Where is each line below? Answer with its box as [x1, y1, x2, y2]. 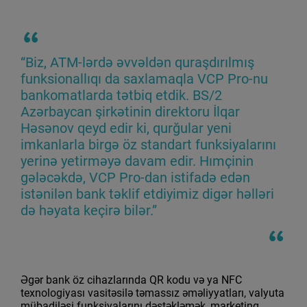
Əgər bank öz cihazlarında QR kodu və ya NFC [21, 273, 242, 287]
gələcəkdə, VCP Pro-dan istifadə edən [21, 169, 250, 186]
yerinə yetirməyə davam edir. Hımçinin [21, 153, 254, 170]
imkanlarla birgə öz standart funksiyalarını [21, 136, 276, 153]
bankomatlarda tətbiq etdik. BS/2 [21, 87, 222, 104]
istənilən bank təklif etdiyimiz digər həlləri [21, 186, 274, 203]
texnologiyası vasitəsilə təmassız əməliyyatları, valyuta [21, 286, 284, 300]
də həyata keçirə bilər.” [21, 202, 157, 219]
